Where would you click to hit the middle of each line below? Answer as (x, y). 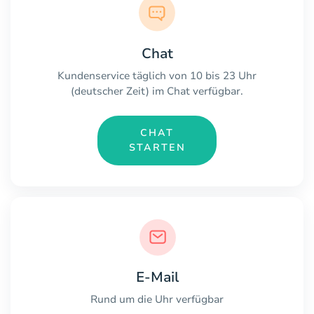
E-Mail (157, 277)
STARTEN (157, 148)
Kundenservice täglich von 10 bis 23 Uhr (157, 75)
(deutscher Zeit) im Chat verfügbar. (157, 91)
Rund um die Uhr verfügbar (157, 299)
